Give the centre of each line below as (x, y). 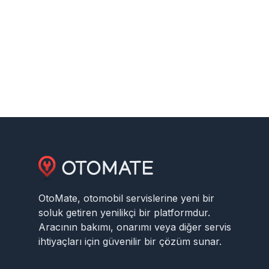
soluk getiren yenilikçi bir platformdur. (124, 213)
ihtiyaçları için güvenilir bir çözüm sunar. (130, 241)
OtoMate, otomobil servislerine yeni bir (126, 198)
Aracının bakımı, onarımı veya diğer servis (135, 227)
